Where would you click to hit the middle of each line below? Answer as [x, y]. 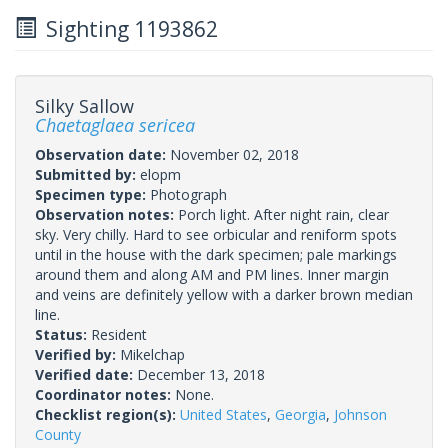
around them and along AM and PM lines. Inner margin [212, 274]
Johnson [360, 414]
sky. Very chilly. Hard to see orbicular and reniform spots [216, 234]
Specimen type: [92, 194]
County [58, 434]
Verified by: [77, 354]
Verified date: [86, 374]
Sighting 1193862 [127, 28]
